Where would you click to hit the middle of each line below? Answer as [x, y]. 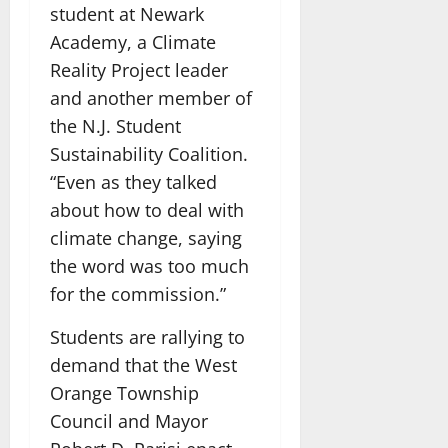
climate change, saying [146, 237]
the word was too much [149, 265]
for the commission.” [138, 293]
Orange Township [124, 392]
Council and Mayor [129, 420]
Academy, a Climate [133, 41]
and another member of [151, 97]
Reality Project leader [139, 69]
